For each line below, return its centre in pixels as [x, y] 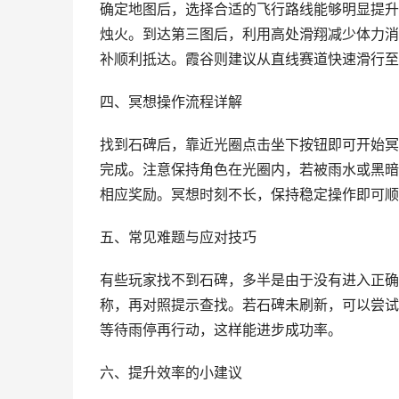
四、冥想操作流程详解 [171, 102]
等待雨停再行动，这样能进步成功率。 [221, 330]
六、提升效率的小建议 [171, 373]
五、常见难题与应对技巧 [178, 237]
